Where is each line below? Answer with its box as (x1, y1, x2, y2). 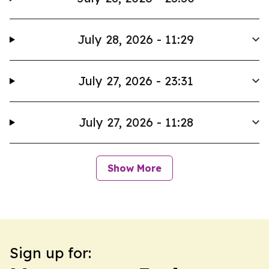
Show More (107, 162, 162, 174)
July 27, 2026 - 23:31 (78, 73, 194, 88)
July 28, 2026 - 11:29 (77, 32, 195, 47)
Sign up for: (10, 244, 91, 262)
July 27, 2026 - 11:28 (78, 115, 193, 130)
